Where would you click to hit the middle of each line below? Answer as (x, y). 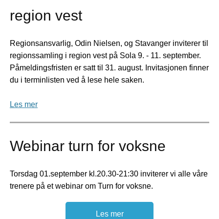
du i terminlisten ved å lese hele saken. (77, 80)
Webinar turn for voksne (88, 146)
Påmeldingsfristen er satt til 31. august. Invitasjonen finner (109, 68)
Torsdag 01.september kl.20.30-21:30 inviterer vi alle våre (109, 174)
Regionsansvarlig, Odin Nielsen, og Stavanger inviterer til (109, 43)
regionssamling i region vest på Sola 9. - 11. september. (105, 55)
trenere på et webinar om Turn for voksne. (81, 186)
